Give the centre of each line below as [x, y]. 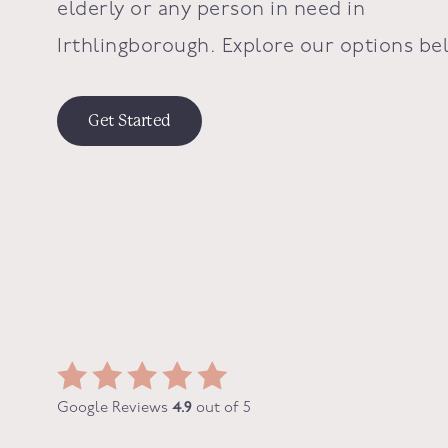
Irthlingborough [133, 46]
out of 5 [221, 408]
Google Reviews [114, 408]
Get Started [129, 120]
